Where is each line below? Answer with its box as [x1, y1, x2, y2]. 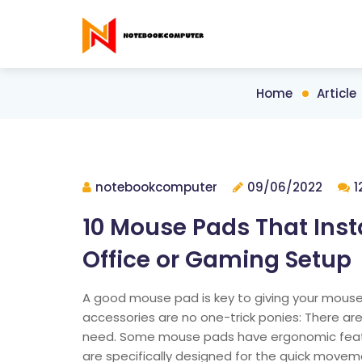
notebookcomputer [95, 179, 217, 196]
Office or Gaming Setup [82, 244, 351, 276]
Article [316, 85, 356, 102]
